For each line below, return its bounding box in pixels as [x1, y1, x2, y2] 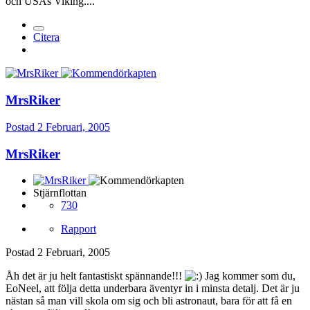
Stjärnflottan [33, 187, 86, 199]
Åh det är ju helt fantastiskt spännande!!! [6, 270, 185, 282]
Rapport [61, 223, 96, 235]
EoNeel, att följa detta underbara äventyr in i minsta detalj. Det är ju [6, 282, 300, 295]
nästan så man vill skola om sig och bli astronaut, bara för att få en [6, 295, 292, 307]
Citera [33, 31, 60, 44]
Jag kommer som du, [202, 270, 295, 282]
